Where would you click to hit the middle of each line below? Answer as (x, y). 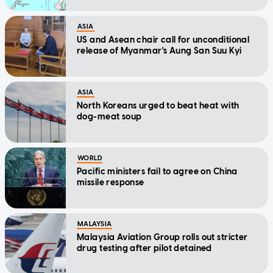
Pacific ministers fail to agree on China (157, 171)
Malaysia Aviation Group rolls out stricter (162, 237)
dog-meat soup (109, 116)
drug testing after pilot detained (144, 248)
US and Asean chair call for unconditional (163, 40)
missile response (111, 182)
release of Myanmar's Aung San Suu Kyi (159, 51)
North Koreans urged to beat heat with (158, 105)
